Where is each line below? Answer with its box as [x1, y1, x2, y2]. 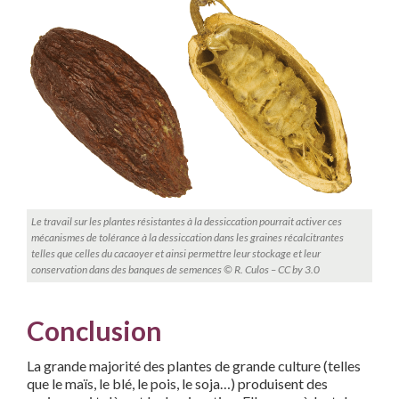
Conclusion [27, 314, 162, 347]
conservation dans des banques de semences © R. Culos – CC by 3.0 [31, 263, 320, 277]
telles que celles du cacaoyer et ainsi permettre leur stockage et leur [31, 247, 321, 261]
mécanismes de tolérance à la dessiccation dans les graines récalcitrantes [31, 231, 344, 245]
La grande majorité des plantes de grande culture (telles [27, 357, 361, 375]
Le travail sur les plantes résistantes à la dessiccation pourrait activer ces [31, 215, 342, 229]
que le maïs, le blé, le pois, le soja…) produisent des [27, 375, 328, 393]
